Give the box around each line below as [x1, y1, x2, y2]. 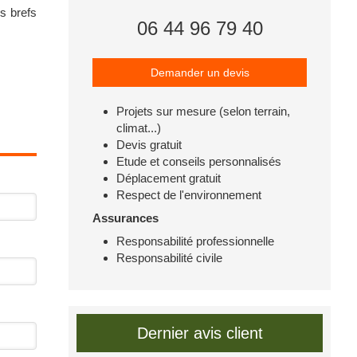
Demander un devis [150, 66, 249, 79]
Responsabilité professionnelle [116, 234, 274, 248]
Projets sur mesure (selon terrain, [116, 104, 290, 118]
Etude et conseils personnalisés [116, 155, 281, 168]
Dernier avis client [136, 324, 263, 342]
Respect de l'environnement [116, 188, 261, 202]
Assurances [92, 211, 159, 225]
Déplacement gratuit [116, 171, 221, 185]
